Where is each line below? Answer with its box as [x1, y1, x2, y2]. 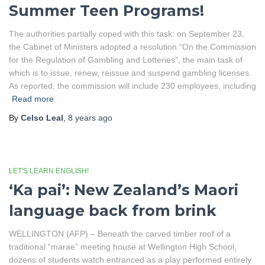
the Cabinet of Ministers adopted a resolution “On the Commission [9, 42, 256, 51]
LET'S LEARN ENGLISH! [9, 167, 89, 175]
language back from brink [9, 202, 216, 219]
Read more [12, 94, 54, 104]
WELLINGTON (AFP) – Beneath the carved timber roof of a [9, 229, 231, 238]
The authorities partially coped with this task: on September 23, [9, 29, 244, 38]
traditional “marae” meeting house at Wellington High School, [9, 242, 237, 251]
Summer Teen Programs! [9, 2, 204, 20]
